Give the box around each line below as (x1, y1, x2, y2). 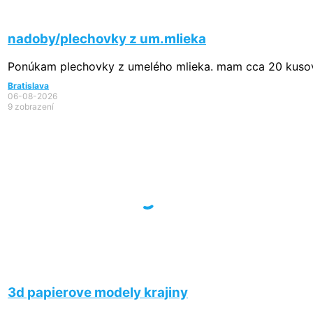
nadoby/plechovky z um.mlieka (8, 30, 206, 47)
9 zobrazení (8, 101, 54, 112)
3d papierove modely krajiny (8, 284, 188, 300)
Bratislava (8, 80, 49, 92)
